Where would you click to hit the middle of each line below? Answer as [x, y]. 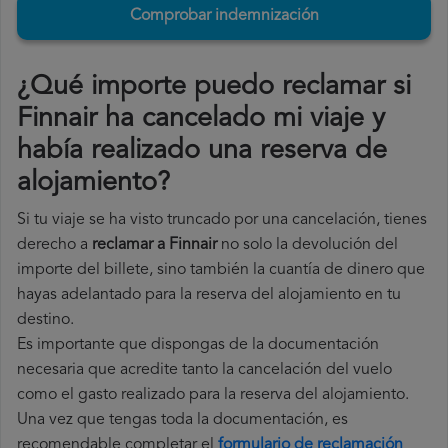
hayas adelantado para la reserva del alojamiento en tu [209, 295]
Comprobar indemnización [224, 16]
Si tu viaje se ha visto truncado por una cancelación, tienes [222, 220]
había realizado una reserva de [202, 152]
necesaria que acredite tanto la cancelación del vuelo [204, 370]
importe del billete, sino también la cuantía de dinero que [221, 270]
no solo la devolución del [307, 245]
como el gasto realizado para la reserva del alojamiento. [213, 395]
